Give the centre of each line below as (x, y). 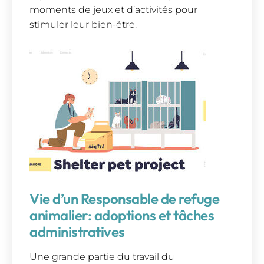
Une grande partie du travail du (102, 256)
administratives (77, 231)
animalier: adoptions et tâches (122, 215)
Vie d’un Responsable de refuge (124, 198)
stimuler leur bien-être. (83, 25)
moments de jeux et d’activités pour (113, 10)
